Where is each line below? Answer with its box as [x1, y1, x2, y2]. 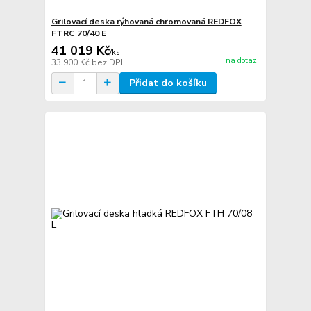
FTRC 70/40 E [51, 27, 106, 39]
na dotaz [225, 56, 257, 67]
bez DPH [91, 56, 127, 68]
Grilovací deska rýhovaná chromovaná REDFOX [51, 15, 242, 27]
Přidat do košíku [128, 76, 207, 90]
